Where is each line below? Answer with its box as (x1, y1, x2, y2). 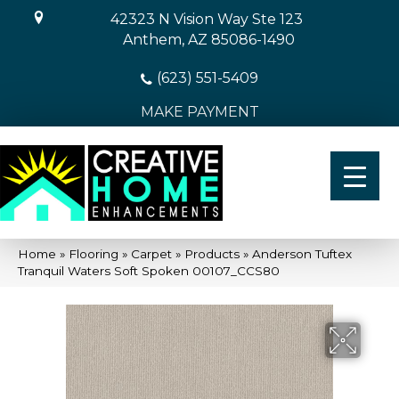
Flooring (69, 246, 118, 261)
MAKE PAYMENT (140, 103, 259, 120)
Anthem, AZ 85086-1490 (122, 31, 295, 48)
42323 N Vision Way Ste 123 (110, 11, 303, 28)
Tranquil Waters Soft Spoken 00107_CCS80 (18, 263, 280, 278)
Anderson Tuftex (252, 246, 352, 261)
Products (184, 246, 240, 261)
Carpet (131, 246, 172, 261)
